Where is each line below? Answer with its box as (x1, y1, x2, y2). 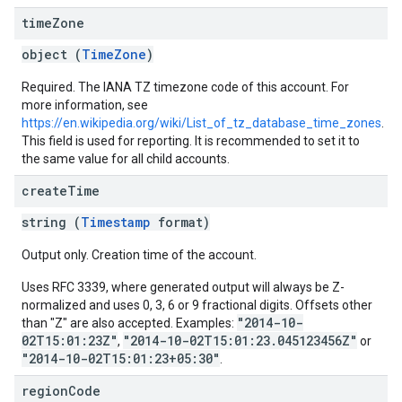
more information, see (22, 98, 148, 112)
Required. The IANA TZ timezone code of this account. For (22, 80, 349, 94)
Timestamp (81, 214, 151, 231)
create (22, 182, 67, 199)
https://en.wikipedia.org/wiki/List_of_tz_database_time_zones (22, 116, 381, 130)
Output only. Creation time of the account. (22, 248, 257, 262)
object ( (22, 46, 82, 63)
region (22, 382, 68, 399)
